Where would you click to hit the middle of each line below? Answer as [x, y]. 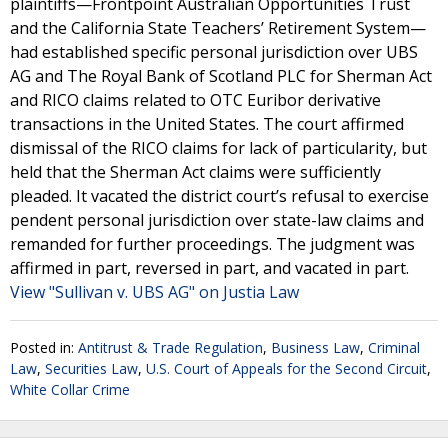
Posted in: [44, 347]
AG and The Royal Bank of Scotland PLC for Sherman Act [221, 76]
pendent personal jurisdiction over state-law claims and [217, 220]
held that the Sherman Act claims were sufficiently [195, 172]
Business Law [315, 347]
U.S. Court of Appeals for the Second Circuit [286, 368]
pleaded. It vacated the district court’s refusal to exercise [219, 196]
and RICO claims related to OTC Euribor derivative [195, 100]
